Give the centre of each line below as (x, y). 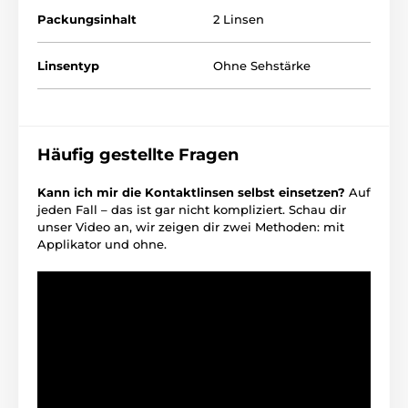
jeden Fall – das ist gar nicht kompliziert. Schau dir (192, 209)
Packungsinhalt (87, 19)
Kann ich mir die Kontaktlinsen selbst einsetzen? (193, 192)
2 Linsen (239, 19)
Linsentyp (68, 65)
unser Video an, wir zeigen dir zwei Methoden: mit (191, 226)
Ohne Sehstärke (262, 65)
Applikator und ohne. (102, 244)
